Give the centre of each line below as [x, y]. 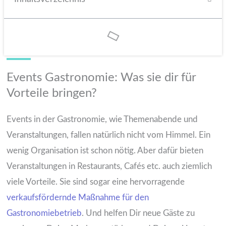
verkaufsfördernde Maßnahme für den [77, 197]
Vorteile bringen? [51, 93]
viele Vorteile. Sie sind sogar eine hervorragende [95, 182]
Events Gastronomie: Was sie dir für [101, 77]
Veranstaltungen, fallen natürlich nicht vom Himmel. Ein [108, 135]
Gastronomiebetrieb [44, 213]
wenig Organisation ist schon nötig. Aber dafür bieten [105, 150]
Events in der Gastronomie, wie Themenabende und [102, 119]
